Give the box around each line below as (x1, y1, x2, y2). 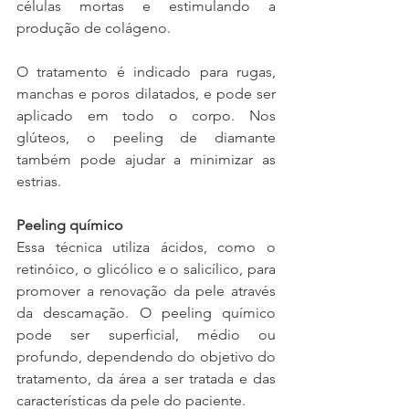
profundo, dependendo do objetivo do (16, 348, 276, 366)
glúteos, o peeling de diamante (16, 129, 276, 147)
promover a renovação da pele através (16, 282, 276, 300)
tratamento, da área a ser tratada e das (16, 370, 276, 388)
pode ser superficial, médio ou (16, 326, 276, 344)
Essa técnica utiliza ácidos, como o (16, 238, 276, 257)
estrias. (16, 173, 65, 191)
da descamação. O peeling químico (16, 304, 276, 322)
